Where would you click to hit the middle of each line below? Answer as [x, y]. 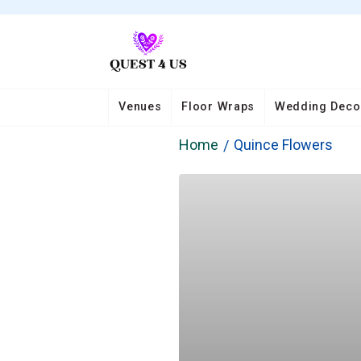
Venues [140, 106]
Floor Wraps [218, 106]
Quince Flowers [283, 145]
